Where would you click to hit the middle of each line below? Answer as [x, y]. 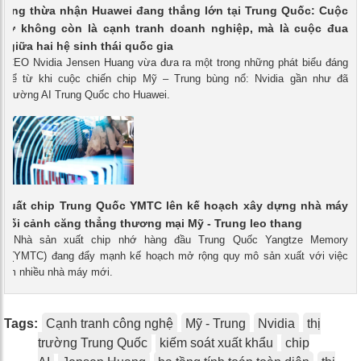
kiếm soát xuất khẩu [216, 342]
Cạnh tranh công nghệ [110, 323]
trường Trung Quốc [93, 342]
